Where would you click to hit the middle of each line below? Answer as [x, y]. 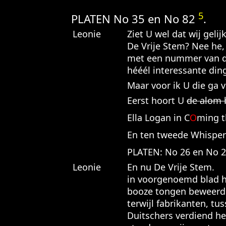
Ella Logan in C [158, 118]
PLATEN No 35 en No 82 [134, 19]
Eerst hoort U [157, 101]
